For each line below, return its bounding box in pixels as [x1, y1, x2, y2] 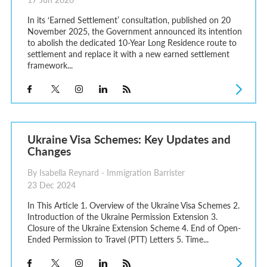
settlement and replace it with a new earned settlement [27, 48, 229, 60]
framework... [27, 59, 73, 72]
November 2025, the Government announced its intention [27, 25, 242, 38]
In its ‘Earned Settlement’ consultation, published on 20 [27, 14, 231, 26]
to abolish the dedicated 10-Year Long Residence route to [27, 36, 237, 49]
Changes [27, 143, 71, 160]
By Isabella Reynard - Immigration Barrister [27, 166, 185, 178]
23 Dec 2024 [27, 179, 76, 191]
